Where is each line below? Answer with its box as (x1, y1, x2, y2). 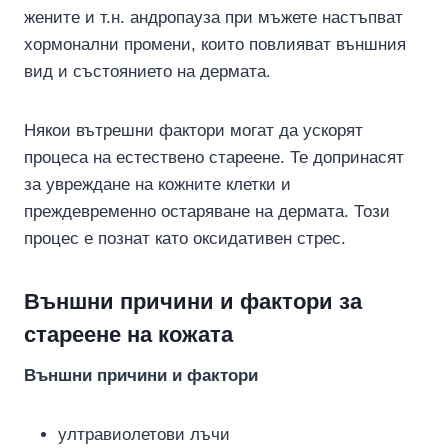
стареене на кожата (24, 321, 233, 347)
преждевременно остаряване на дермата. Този (24, 201, 390, 221)
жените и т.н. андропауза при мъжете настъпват (24, 7, 403, 27)
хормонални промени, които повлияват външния (24, 34, 406, 54)
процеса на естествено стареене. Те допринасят (24, 147, 404, 167)
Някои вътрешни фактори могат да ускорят (24, 120, 363, 140)
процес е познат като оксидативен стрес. (24, 228, 346, 248)
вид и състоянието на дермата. (24, 61, 271, 81)
